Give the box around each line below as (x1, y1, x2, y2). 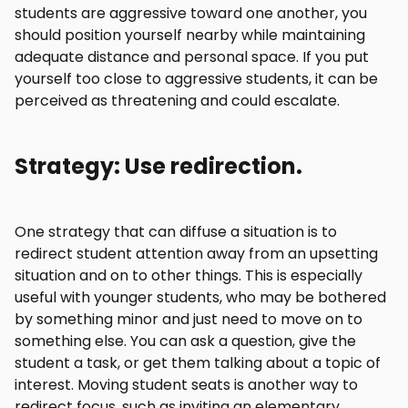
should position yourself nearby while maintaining (15, 25, 365, 46)
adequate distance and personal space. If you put (15, 46, 369, 67)
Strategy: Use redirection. (15, 151, 302, 181)
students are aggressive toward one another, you (15, 3, 367, 24)
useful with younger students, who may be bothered (15, 287, 386, 308)
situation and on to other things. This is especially (15, 265, 362, 286)
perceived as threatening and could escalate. (15, 90, 340, 111)
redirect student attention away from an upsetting (15, 243, 378, 264)
